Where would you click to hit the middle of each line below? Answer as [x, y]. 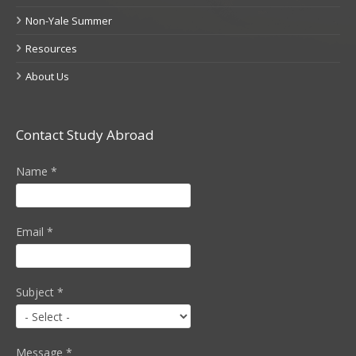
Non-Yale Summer [69, 21]
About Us [47, 77]
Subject [37, 292]
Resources [51, 49]
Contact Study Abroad [85, 135]
